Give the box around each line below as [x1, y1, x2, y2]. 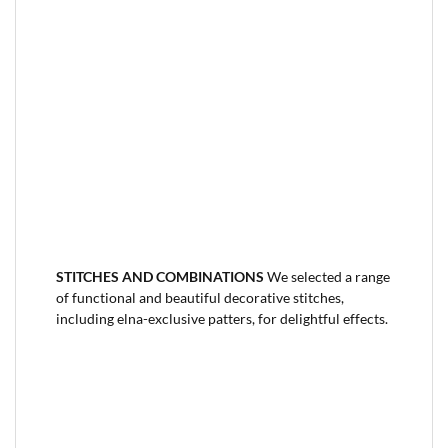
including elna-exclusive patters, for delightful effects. [56, 310, 388, 327]
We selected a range [267, 268, 390, 285]
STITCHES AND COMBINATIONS [56, 268, 267, 285]
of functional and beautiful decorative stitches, [56, 289, 344, 306]
